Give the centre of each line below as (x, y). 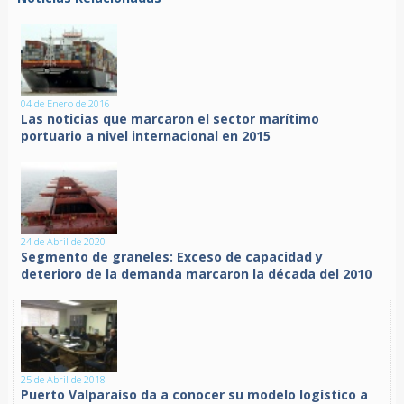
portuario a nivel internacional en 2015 (146, 136)
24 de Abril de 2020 (64, 242)
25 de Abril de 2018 (64, 380)
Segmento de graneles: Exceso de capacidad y (172, 257)
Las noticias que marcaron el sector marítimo (170, 119)
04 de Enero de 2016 (66, 104)
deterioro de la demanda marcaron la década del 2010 (197, 274)
